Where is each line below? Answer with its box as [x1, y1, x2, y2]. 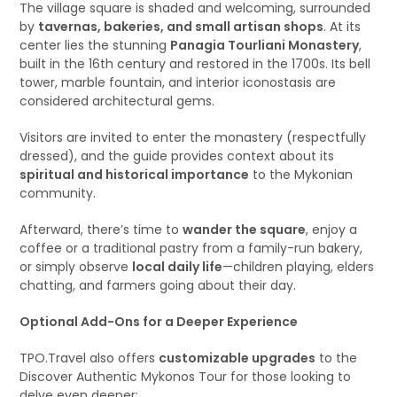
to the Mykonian [249, 166, 354, 183]
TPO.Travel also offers [19, 349, 160, 367]
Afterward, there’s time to [19, 221, 183, 238]
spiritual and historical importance [19, 166, 250, 183]
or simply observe [19, 258, 133, 276]
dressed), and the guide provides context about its [19, 147, 335, 165]
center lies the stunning [19, 36, 171, 54]
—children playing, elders [222, 258, 375, 276]
